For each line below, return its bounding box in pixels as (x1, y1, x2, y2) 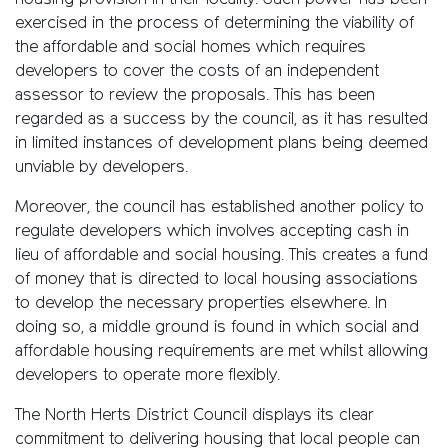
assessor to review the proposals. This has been (15, 88, 375, 105)
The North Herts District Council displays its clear (15, 408, 374, 425)
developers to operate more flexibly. (15, 368, 280, 385)
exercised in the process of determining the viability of (15, 16, 414, 33)
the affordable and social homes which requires (15, 40, 366, 57)
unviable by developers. (15, 160, 188, 177)
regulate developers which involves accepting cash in (15, 224, 409, 241)
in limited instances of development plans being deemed (15, 136, 428, 153)
